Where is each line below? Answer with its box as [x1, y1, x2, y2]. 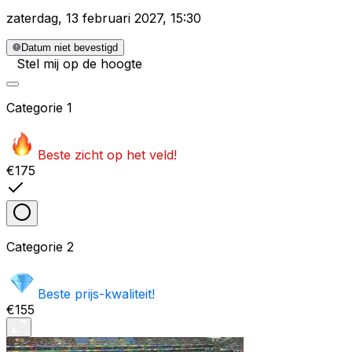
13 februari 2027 [66, 10, 163, 27]
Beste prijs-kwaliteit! [38, 286, 155, 302]
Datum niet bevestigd [21, 42, 118, 54]
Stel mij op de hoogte [16, 56, 142, 72]
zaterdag [6, 10, 58, 27]
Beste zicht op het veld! [38, 147, 177, 163]
